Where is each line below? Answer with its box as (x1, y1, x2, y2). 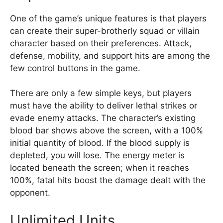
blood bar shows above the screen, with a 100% (10, 125, 203, 135)
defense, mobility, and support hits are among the (10, 50, 210, 61)
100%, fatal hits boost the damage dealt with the (10, 175, 206, 185)
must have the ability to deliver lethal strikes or (10, 101, 197, 111)
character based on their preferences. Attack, (10, 38, 192, 48)
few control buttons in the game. (10, 63, 140, 73)
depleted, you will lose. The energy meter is (10, 150, 185, 160)
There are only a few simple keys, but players (10, 88, 192, 98)
